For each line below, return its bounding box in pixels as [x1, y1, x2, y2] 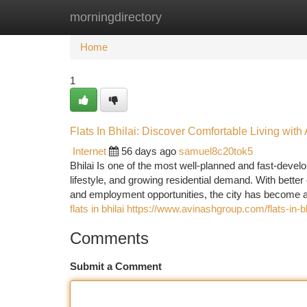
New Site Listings [138, 11, 216, 23]
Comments [70, 229, 149, 247]
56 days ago [121, 145, 176, 157]
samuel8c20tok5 [179, 145, 253, 157]
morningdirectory [70, 10, 162, 24]
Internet [73, 145, 106, 157]
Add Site [236, 11, 274, 23]
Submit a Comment [70, 260, 162, 272]
